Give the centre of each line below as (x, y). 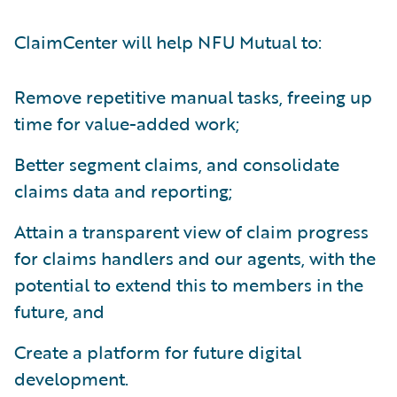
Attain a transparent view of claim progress (191, 231)
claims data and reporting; (123, 191)
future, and (59, 311)
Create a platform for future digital (158, 352)
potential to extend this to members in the (189, 284)
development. (71, 378)
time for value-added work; (127, 123)
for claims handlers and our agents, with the (195, 258)
